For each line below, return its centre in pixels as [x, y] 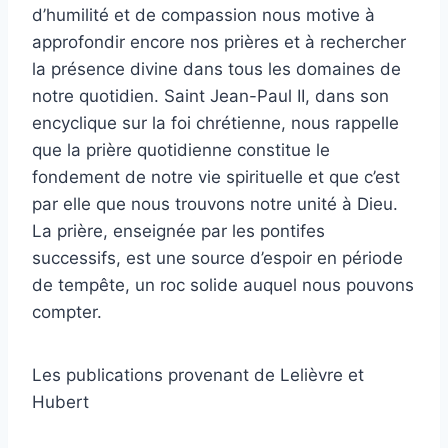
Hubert [60, 401]
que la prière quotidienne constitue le [181, 149]
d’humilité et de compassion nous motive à [203, 14]
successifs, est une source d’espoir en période [217, 257]
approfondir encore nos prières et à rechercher [219, 41]
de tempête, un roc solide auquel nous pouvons [223, 284]
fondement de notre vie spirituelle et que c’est [216, 176]
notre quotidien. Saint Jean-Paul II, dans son [210, 95]
